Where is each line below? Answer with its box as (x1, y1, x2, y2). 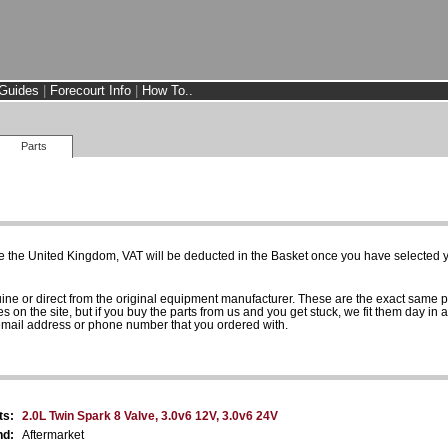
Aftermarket (22, 427, 84, 442)
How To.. (142, 83, 193, 98)
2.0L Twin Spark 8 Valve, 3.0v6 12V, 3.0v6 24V (22, 408, 278, 423)
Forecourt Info (50, 83, 131, 98)
